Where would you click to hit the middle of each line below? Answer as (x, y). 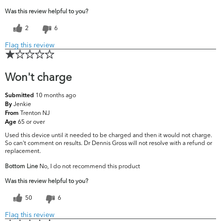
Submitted (20, 96)
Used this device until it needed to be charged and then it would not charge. (109, 135)
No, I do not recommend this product (89, 166)
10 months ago (56, 95)
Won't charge (38, 77)
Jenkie (22, 104)
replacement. (23, 151)
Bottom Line (21, 166)
